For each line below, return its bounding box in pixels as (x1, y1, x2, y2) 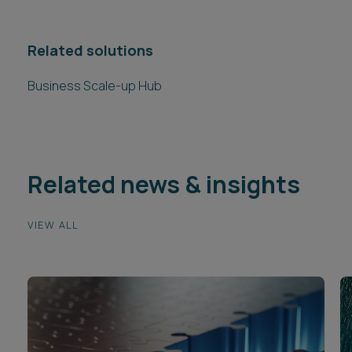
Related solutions (27, 41, 153, 60)
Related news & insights (27, 168, 300, 200)
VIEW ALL (27, 218, 78, 232)
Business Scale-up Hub (27, 77, 162, 94)
